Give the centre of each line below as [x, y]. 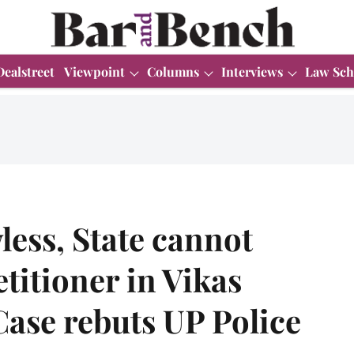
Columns [173, 71]
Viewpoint [94, 71]
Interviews [252, 71]
